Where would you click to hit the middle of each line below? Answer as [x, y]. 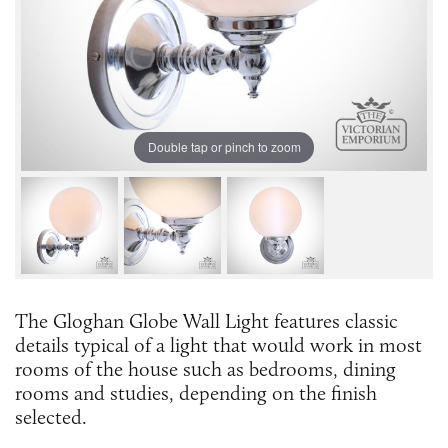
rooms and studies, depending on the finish [196, 392]
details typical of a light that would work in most [218, 344]
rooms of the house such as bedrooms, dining [205, 368]
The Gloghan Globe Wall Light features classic [206, 320]
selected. [51, 416]
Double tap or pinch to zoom [224, 147]
